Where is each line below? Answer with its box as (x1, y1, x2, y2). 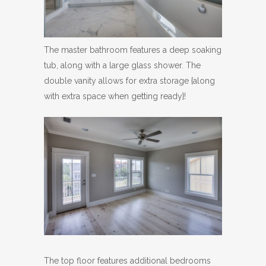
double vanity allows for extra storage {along (44, 75, 215, 85)
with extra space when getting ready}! (44, 91, 186, 101)
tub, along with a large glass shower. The (44, 60, 201, 70)
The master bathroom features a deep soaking (44, 45, 221, 55)
